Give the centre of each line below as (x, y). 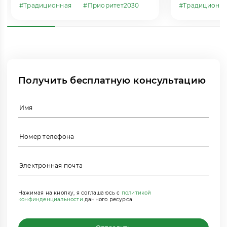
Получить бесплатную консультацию (112, 81)
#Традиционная (46, 6)
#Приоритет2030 (111, 6)
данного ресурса (108, 200)
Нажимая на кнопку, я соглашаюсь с (70, 193)
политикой (136, 193)
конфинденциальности (51, 200)
